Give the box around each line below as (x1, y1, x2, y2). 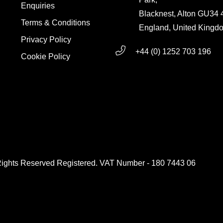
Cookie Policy (20, 52, 70, 61)
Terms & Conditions (20, 18, 90, 27)
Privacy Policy (20, 35, 71, 44)
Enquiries (20, 1, 55, 10)
